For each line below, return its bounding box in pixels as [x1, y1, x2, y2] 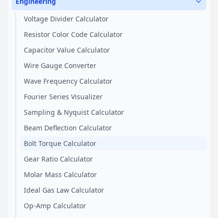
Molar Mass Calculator [24, 170, 97, 179]
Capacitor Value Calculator [24, 45, 110, 54]
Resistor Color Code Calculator [24, 30, 123, 39]
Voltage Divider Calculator [24, 14, 109, 23]
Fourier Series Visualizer [24, 92, 103, 101]
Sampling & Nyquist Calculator [24, 108, 124, 117]
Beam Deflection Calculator [24, 123, 112, 132]
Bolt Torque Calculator [24, 139, 96, 148]
